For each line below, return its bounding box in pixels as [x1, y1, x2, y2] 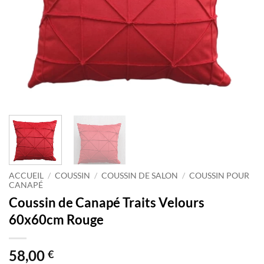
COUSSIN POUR [189, 170, 250, 180]
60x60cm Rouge [9, 211, 104, 227]
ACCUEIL [9, 170, 44, 180]
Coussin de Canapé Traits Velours [9, 194, 204, 210]
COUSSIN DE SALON [101, 170, 179, 180]
